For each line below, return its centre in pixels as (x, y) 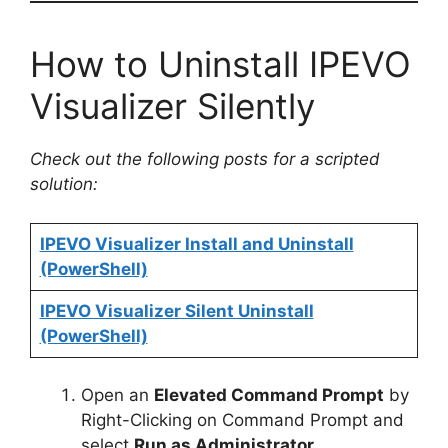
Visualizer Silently (172, 106)
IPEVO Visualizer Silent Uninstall (176, 310)
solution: (64, 184)
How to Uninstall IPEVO (220, 64)
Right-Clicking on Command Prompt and (242, 420)
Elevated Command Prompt (269, 395)
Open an (117, 395)
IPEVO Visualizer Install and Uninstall (196, 243)
